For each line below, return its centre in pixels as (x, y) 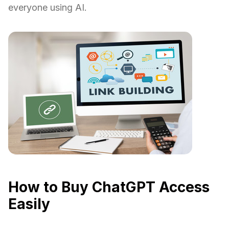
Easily (29, 204)
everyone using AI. (48, 8)
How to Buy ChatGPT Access (109, 187)
